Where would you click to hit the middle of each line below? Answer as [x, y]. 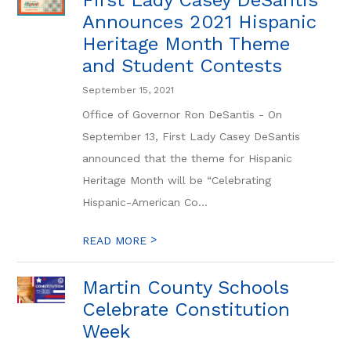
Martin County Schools [186, 288]
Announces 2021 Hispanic [200, 22]
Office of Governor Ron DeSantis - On [183, 114]
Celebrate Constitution [186, 309]
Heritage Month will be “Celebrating [177, 180]
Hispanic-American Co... [145, 202]
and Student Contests [183, 66]
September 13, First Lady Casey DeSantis [192, 136]
